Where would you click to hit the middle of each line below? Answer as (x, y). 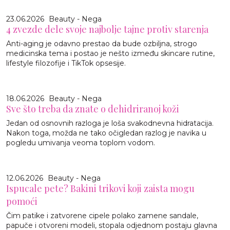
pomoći (22, 201)
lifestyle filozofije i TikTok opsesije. (66, 63)
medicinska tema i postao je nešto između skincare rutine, (110, 53)
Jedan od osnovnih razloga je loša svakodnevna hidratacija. (110, 123)
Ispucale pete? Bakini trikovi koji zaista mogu (100, 188)
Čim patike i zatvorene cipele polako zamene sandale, (102, 215)
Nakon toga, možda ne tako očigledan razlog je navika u (106, 133)
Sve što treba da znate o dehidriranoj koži (93, 109)
